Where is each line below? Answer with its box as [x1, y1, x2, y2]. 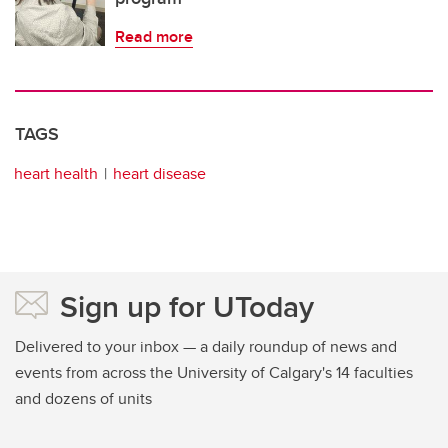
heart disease [113, 162, 206, 186]
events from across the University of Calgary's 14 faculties [15, 361, 413, 385]
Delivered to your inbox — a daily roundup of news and [15, 335, 397, 359]
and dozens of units [15, 387, 152, 411]
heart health [14, 162, 98, 186]
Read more [115, 25, 193, 49]
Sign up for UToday [60, 285, 314, 329]
